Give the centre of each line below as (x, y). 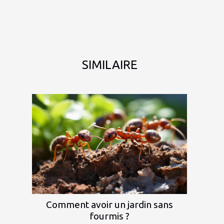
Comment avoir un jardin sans (109, 204)
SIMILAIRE (109, 64)
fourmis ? (109, 216)
